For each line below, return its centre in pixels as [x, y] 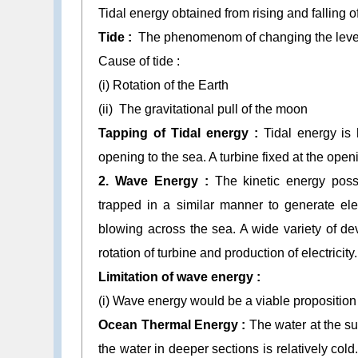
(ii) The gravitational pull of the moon [203, 109]
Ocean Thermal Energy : [172, 325]
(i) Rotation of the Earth [164, 86]
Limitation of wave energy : [181, 277]
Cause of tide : [141, 62]
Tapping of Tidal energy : [181, 133]
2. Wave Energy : [157, 181]
